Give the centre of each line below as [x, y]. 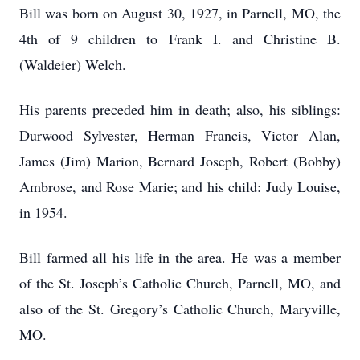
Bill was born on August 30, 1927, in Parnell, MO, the [180, 13]
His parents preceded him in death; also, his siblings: [180, 109]
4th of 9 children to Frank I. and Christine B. [180, 39]
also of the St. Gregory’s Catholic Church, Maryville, [180, 309]
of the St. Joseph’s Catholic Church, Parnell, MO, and [180, 283]
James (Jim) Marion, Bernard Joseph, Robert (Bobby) [180, 161]
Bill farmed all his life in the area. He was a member [180, 257]
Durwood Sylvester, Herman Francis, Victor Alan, [180, 135]
